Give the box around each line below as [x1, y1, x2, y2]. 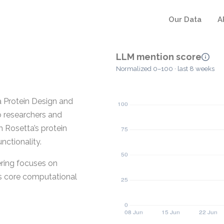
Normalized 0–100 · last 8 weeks [116, 65, 214, 73]
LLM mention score [116, 51, 201, 62]
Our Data [168, 15, 201, 24]
